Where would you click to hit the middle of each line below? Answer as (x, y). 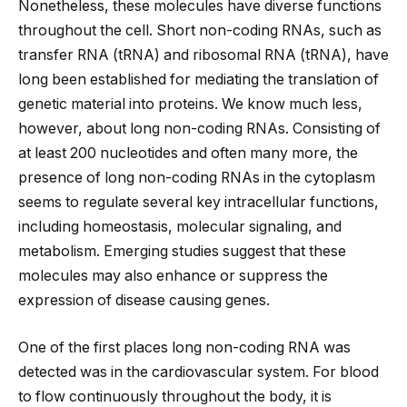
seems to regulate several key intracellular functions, (199, 203)
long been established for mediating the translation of (199, 80)
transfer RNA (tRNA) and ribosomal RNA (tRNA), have (203, 55)
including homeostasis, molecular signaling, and (180, 227)
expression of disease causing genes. (144, 301)
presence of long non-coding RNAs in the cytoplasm (197, 178)
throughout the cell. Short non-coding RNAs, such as (200, 31)
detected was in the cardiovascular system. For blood (199, 372)
